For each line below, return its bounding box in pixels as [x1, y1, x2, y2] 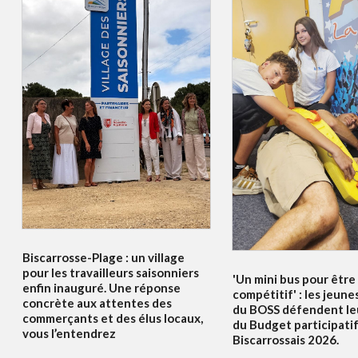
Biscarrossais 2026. [233, 332, 340, 348]
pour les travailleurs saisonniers [22, 265, 199, 280]
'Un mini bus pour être [233, 272, 356, 287]
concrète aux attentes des [22, 295, 172, 310]
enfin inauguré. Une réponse [22, 280, 181, 295]
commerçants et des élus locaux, [22, 310, 203, 325]
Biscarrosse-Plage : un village [22, 249, 185, 265]
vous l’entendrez [22, 325, 116, 340]
